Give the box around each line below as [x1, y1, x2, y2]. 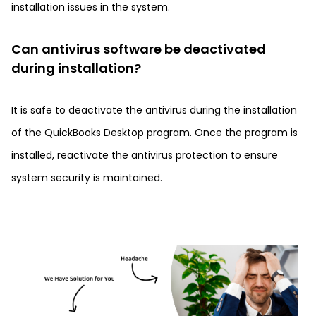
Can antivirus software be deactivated [11, 40, 266, 58]
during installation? [11, 59, 141, 77]
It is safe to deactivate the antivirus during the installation [11, 103, 297, 117]
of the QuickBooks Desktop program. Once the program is [11, 126, 298, 140]
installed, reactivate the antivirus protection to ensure [11, 148, 278, 162]
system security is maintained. [11, 171, 162, 185]
